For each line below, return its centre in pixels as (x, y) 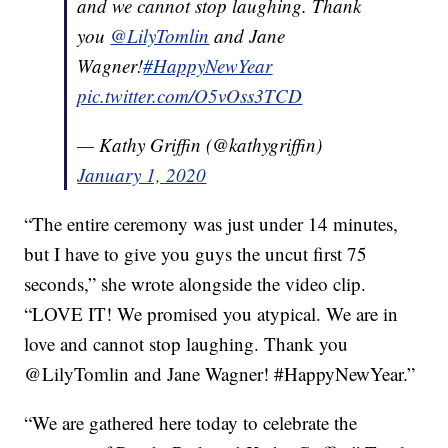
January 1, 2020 (142, 175)
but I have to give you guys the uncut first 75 (196, 254)
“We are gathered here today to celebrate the (191, 423)
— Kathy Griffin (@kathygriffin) (200, 145)
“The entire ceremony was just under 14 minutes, (211, 224)
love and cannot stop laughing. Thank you (186, 344)
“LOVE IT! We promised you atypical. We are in (211, 314)
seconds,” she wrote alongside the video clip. (195, 284)
